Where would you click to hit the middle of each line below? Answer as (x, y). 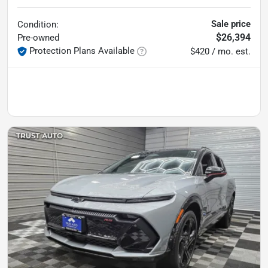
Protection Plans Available (82, 51)
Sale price (231, 24)
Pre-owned (38, 38)
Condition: (38, 25)
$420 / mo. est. (220, 51)
